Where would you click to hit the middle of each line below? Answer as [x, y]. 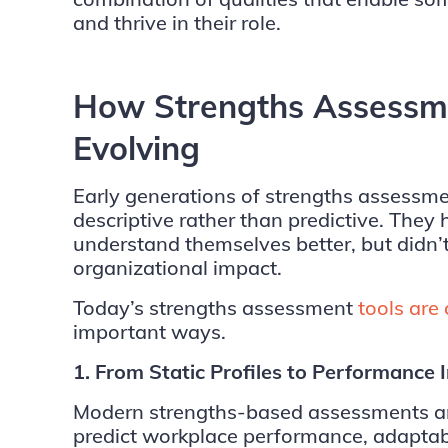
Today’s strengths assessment [215, 307]
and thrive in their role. [176, 22]
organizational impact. [177, 267]
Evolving [136, 148]
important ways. [149, 331]
